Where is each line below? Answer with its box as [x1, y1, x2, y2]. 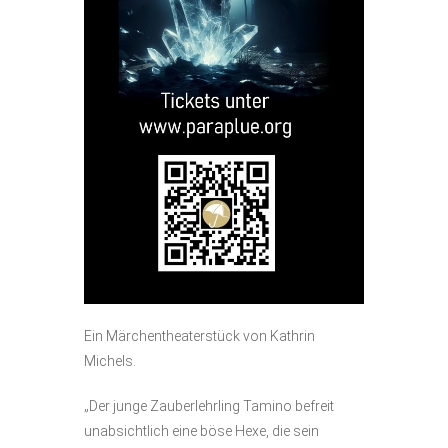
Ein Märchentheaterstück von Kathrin [84, 327, 315, 344]
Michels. [84, 352, 136, 369]
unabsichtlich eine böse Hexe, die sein [84, 422, 319, 439]
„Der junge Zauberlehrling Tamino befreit [84, 397, 334, 414]
